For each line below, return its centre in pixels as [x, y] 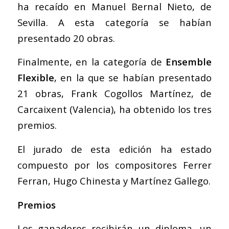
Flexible [36, 78]
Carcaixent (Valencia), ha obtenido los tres [114, 109]
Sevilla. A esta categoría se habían [114, 22]
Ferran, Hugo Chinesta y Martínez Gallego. [114, 181]
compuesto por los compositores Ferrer [114, 165]
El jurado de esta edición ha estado [114, 149]
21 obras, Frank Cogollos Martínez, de [114, 94]
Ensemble [189, 62]
